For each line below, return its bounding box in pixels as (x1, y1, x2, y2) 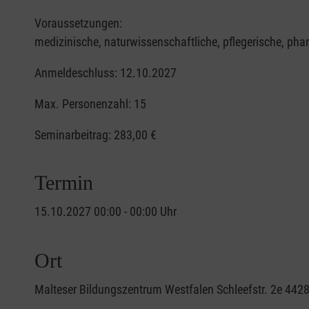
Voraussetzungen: (34, 16, 122, 31)
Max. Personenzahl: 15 (34, 97, 146, 112)
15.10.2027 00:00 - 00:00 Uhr (34, 204, 177, 219)
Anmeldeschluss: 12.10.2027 (34, 66, 177, 81)
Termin (34, 171, 93, 195)
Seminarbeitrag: (34, 128, 114, 143)
